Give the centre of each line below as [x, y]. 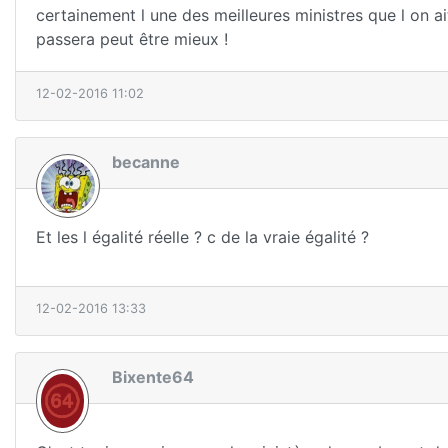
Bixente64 [153, 377]
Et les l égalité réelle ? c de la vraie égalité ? [202, 236]
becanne [146, 162]
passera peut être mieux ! [132, 39]
